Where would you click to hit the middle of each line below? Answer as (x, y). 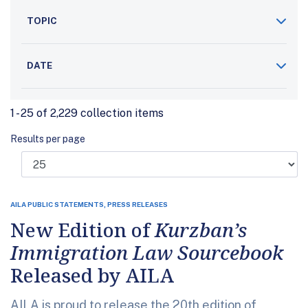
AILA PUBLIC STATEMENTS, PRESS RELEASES (89, 205)
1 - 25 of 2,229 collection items (87, 113)
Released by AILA (92, 275)
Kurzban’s (201, 230)
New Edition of (82, 230)
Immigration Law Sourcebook (147, 253)
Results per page (48, 139)
